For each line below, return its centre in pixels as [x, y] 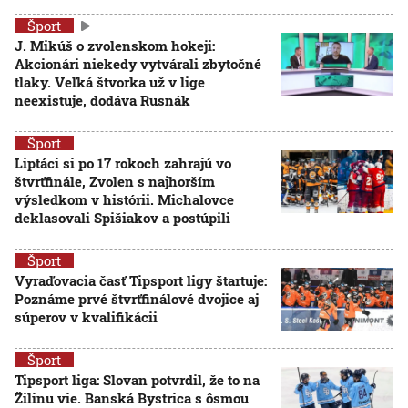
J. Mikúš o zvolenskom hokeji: [115, 46]
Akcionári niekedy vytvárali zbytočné [138, 64]
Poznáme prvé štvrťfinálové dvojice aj [137, 299]
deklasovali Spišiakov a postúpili [122, 218]
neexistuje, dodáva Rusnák [102, 100]
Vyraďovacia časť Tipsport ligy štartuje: [141, 280]
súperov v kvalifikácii [86, 317]
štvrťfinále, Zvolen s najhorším [115, 181]
